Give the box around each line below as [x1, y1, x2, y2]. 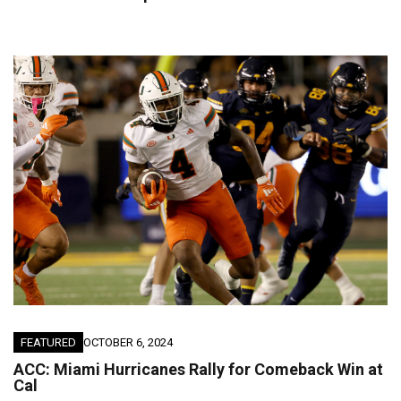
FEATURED [21, 335, 76, 349]
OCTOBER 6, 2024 [83, 335, 173, 349]
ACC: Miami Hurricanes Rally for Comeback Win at [13, 359, 383, 379]
